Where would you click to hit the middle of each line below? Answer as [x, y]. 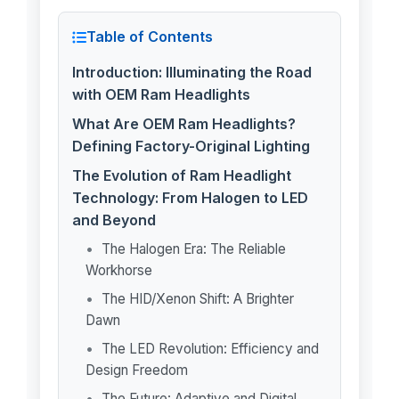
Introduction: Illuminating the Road [191, 72]
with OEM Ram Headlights [161, 94]
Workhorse [118, 270]
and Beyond [114, 220]
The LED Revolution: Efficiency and [210, 349]
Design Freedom [136, 370]
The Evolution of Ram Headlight [181, 175]
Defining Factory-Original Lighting [191, 146]
